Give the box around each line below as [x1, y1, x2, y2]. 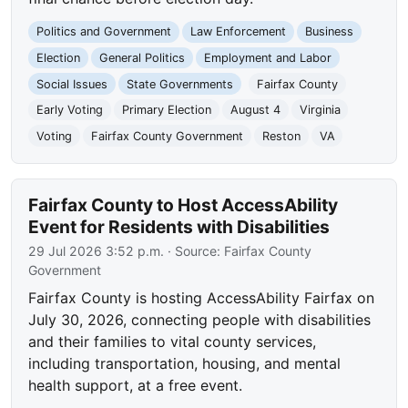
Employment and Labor [203, 50, 331, 65]
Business [304, 25, 353, 39]
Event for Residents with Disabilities [28, 216, 331, 239]
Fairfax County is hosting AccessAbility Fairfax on [28, 289, 375, 308]
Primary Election [121, 103, 211, 117]
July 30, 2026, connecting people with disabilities [28, 311, 372, 330]
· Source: [164, 243, 225, 260]
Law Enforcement [189, 25, 286, 39]
